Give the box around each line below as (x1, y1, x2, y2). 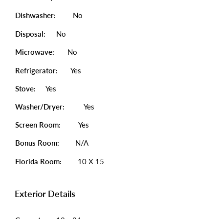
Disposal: (15, 29, 45, 38)
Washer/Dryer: (15, 102, 66, 111)
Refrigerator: (15, 66, 58, 75)
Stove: (15, 84, 36, 93)
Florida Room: (15, 157, 62, 166)
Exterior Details (15, 188, 75, 199)
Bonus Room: (15, 138, 59, 147)
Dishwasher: (15, 11, 56, 20)
